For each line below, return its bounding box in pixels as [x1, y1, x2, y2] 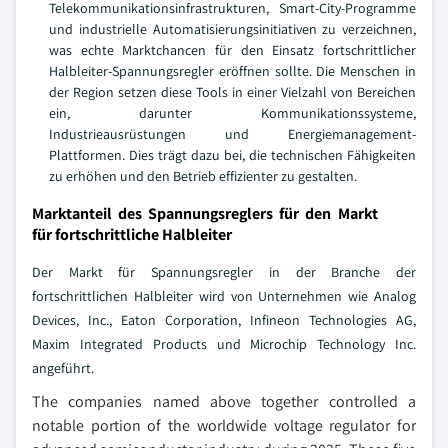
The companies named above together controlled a [32, 390, 416, 412]
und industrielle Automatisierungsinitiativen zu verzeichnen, [49, 19, 416, 38]
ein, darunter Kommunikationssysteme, [49, 103, 416, 122]
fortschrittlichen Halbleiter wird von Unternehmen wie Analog [32, 286, 416, 305]
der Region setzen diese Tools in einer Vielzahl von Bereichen [49, 82, 416, 101]
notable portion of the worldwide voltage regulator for [32, 414, 416, 436]
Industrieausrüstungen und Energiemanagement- [49, 124, 416, 143]
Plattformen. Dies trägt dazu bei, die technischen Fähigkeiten [49, 145, 416, 164]
